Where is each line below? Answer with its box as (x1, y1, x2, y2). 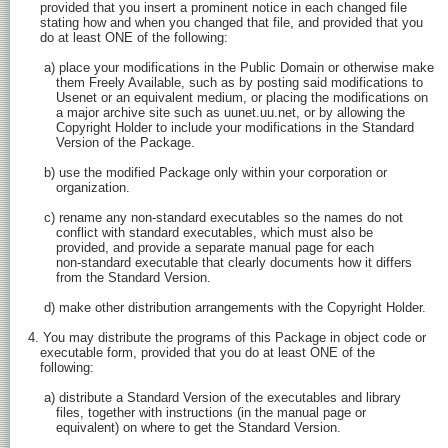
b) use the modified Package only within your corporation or (28, 165, 387, 181)
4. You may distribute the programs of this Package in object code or (28, 330, 426, 346)
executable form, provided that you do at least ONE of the (28, 345, 375, 361)
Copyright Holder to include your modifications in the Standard (28, 120, 414, 136)
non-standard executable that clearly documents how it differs (28, 255, 412, 271)
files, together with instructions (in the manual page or (28, 405, 366, 421)
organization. (28, 180, 130, 196)
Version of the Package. (28, 135, 195, 151)
